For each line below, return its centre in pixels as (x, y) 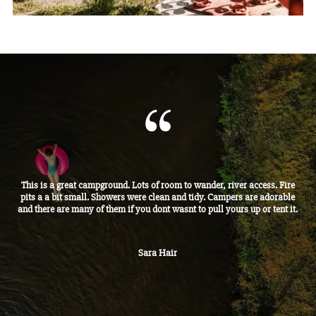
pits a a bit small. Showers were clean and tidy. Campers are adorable (158, 197)
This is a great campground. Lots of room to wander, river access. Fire (158, 185)
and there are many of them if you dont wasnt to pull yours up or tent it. (158, 209)
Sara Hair (158, 253)
